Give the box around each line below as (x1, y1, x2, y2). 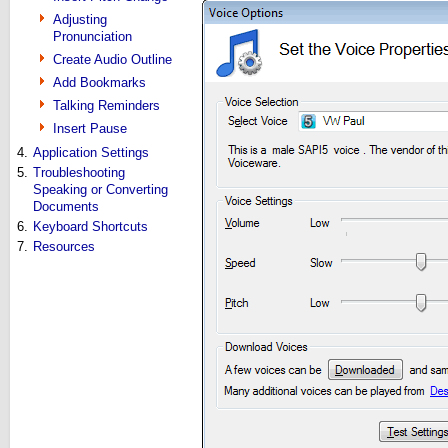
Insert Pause (53, 121, 127, 136)
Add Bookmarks (53, 75, 146, 90)
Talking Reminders (53, 98, 160, 113)
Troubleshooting (33, 165, 125, 180)
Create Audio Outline (53, 52, 172, 67)
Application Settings (33, 145, 149, 160)
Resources (33, 239, 95, 254)
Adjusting (53, 12, 107, 27)
